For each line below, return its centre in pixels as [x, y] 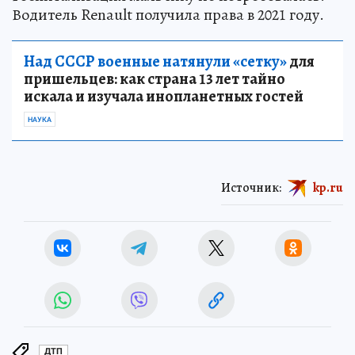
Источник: [251, 187]
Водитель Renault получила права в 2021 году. [168, 14]
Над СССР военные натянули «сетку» [155, 61]
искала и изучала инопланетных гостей [164, 96]
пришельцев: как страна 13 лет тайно [155, 78]
